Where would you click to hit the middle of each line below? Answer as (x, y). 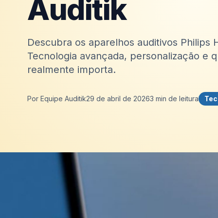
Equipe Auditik (63, 98)
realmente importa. (72, 69)
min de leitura (176, 98)
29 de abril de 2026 (118, 98)
